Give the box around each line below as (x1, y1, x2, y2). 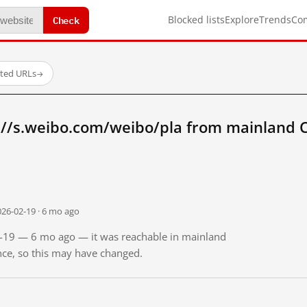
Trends (259, 13, 291, 26)
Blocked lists (168, 13, 225, 26)
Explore (225, 13, 259, 26)
